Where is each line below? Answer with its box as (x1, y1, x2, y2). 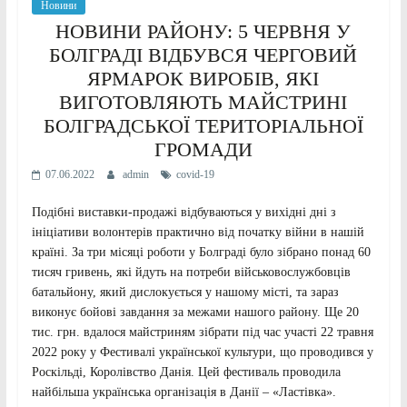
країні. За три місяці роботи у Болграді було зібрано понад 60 (31, 244, 371, 259)
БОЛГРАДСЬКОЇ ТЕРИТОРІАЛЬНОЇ (43, 114, 363, 137)
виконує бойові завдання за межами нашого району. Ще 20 (31, 304, 359, 319)
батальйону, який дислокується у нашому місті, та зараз (31, 284, 339, 299)
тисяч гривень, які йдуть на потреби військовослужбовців (31, 264, 351, 279)
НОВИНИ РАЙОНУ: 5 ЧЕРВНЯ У (55, 19, 352, 43)
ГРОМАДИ (154, 137, 253, 161)
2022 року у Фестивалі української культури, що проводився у (31, 344, 373, 359)
